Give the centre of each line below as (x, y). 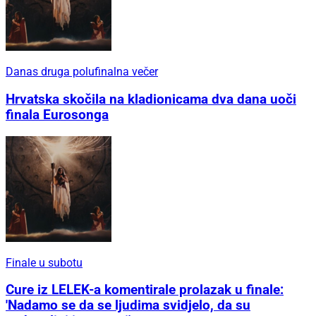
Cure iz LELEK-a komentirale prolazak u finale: (145, 290)
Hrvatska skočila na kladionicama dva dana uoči (151, 99)
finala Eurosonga (57, 115)
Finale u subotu (44, 262)
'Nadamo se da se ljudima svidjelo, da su (128, 306)
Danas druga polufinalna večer (82, 72)
